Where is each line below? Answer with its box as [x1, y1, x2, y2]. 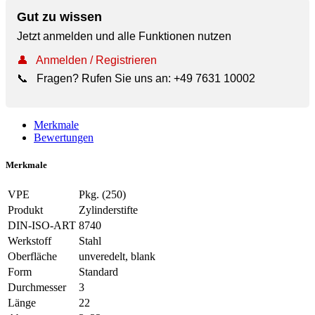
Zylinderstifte [79, 204, 138, 217]
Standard [79, 266, 118, 278]
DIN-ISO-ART [8, 219, 76, 232]
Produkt [8, 204, 43, 217]
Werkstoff [8, 235, 51, 247]
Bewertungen [34, 131, 94, 143]
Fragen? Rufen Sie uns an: [34, 72, 174, 84]
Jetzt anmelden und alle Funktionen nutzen [17, 30, 231, 42]
